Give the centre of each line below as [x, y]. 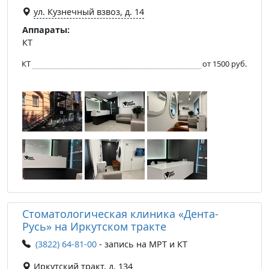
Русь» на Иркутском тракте [94, 226]
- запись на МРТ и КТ [142, 244]
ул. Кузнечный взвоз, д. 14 [89, 11]
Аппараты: [46, 29]
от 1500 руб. [225, 63]
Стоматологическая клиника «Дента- [120, 213]
